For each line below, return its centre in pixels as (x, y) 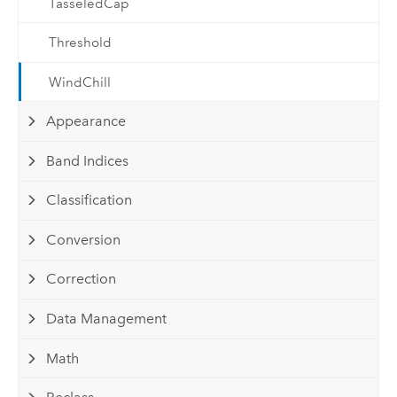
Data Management (107, 319)
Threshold (80, 43)
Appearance (86, 121)
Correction (82, 279)
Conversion (84, 239)
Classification (90, 200)
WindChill (79, 82)
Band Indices (88, 160)
